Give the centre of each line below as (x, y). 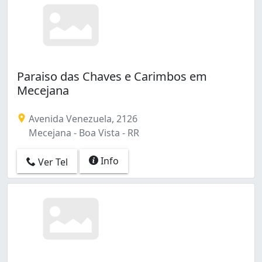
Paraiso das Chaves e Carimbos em (112, 76)
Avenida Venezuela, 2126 (82, 119)
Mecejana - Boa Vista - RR (83, 133)
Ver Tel (52, 162)
